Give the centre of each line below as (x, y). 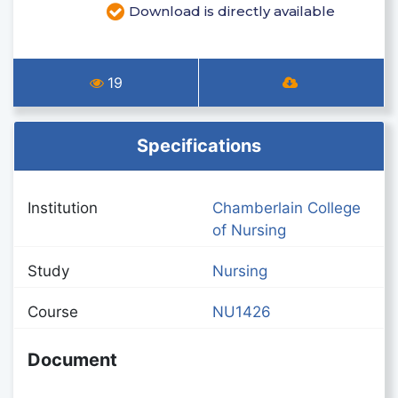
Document (72, 360)
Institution (63, 208)
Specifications (199, 146)
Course (53, 312)
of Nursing (249, 230)
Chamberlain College (287, 208)
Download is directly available (232, 11)
